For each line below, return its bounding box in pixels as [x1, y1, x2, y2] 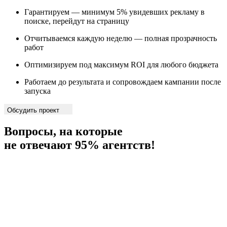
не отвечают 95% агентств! [4, 138, 155, 152]
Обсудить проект [7, 106, 61, 114]
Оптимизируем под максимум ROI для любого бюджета [24, 60, 218, 69]
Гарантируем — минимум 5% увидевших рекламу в [24, 7, 205, 16]
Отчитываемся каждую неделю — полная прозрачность [24, 33, 217, 43]
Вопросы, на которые [4, 124, 123, 138]
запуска [24, 86, 51, 95]
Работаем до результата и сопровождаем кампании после [24, 77, 221, 86]
